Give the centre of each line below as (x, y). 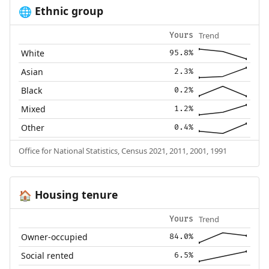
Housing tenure (74, 195)
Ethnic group (67, 11)
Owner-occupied (55, 237)
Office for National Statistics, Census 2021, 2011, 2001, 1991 (122, 151)
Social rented (48, 255)
